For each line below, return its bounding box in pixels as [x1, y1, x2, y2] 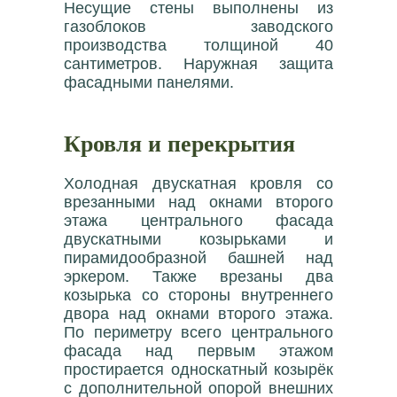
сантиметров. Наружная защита [64, 54, 333, 73]
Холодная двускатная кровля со [64, 174, 333, 192]
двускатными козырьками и [64, 230, 333, 248]
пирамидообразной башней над [64, 248, 333, 267]
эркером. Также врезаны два [64, 267, 333, 285]
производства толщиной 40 [64, 35, 333, 54]
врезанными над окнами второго [64, 192, 333, 211]
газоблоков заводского [64, 17, 333, 35]
